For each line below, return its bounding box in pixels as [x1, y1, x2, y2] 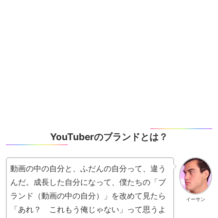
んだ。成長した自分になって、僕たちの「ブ [10, 177, 166, 187]
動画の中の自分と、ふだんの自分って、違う [10, 163, 166, 174]
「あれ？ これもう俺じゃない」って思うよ [10, 204, 166, 215]
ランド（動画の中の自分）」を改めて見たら [10, 191, 166, 201]
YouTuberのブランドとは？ [50, 131, 168, 143]
